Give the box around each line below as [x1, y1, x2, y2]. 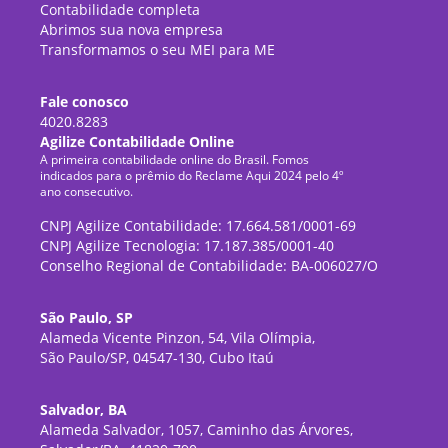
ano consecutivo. [40, 183, 134, 201]
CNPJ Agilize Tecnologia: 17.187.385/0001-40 [40, 236, 335, 256]
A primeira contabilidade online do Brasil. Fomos [40, 151, 310, 169]
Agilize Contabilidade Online [40, 132, 235, 152]
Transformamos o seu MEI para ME [40, 40, 276, 60]
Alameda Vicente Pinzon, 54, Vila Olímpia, [40, 328, 316, 348]
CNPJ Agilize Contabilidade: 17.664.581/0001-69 [40, 216, 357, 236]
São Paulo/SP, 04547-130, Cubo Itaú [40, 348, 275, 368]
